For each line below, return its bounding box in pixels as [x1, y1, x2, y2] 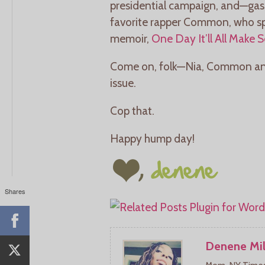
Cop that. [110, 104, 154, 118]
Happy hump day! [110, 131, 195, 146]
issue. [110, 75, 136, 90]
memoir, [110, 31, 151, 46]
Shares [4, 186, 25, 196]
